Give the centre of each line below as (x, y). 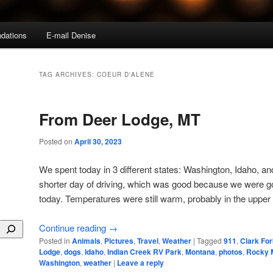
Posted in (55, 240)
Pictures (119, 240)
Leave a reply (140, 262)
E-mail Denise (71, 35)
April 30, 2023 (98, 142)
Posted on (57, 141)
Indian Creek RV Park (144, 251)
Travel (148, 240)
